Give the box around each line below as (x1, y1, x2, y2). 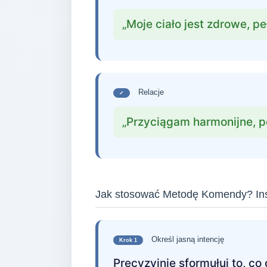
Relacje (136, 88, 164, 97)
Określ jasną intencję (149, 235, 224, 244)
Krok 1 (119, 237, 137, 243)
